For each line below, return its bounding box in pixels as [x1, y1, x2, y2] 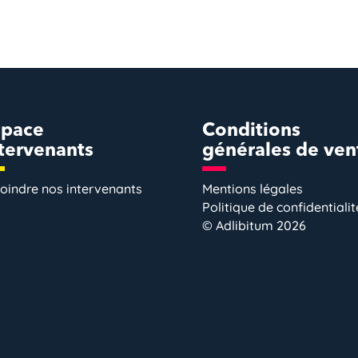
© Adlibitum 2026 [201, 217, 306, 234]
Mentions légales [201, 181, 303, 197]
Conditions [201, 122, 300, 141]
